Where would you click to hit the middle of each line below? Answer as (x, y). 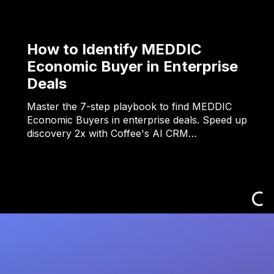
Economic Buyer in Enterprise (132, 67)
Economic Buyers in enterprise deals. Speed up (137, 120)
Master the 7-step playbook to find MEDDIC (129, 107)
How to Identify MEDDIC (114, 50)
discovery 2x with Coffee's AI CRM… (112, 134)
